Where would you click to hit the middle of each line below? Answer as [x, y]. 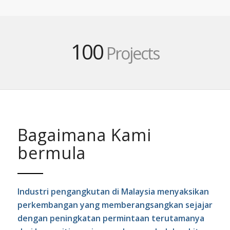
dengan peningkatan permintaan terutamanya [111, 218]
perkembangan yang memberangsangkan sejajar [115, 205]
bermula [51, 152]
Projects [131, 53]
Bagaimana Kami [84, 135]
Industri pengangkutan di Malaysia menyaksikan [113, 191]
